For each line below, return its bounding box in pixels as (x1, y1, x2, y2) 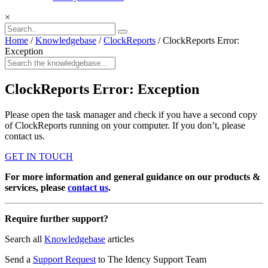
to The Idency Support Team (96, 254, 206, 265)
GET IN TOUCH (5, 151, 73, 162)
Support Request (33, 254, 96, 265)
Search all (5, 234, 44, 245)
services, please (5, 182, 68, 193)
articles (105, 234, 134, 245)
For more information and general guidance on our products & (5, 172, 260, 182)
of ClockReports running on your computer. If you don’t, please (5, 120, 245, 131)
